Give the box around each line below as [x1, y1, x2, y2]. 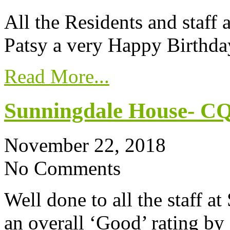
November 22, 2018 [4, 133, 166, 156]
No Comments [4, 157, 121, 179]
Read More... [4, 65, 109, 87]
